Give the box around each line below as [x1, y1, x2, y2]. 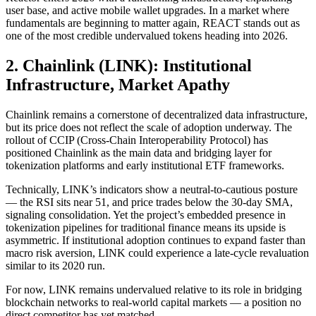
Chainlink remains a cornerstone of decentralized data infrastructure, [6, 109, 308, 121]
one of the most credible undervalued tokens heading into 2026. [6, 30, 288, 42]
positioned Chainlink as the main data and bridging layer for [6, 147, 272, 159]
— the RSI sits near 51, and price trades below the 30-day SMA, [6, 196, 293, 209]
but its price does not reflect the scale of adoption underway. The [6, 121, 292, 134]
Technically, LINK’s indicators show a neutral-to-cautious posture [6, 183, 298, 196]
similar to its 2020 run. [6, 260, 105, 272]
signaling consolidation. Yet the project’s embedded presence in [6, 209, 286, 221]
